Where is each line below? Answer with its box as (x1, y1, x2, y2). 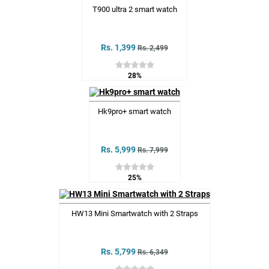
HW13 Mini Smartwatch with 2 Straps (71, 209, 198, 219)
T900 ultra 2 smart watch (92, 5, 177, 14)
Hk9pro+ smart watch (98, 107, 171, 116)
